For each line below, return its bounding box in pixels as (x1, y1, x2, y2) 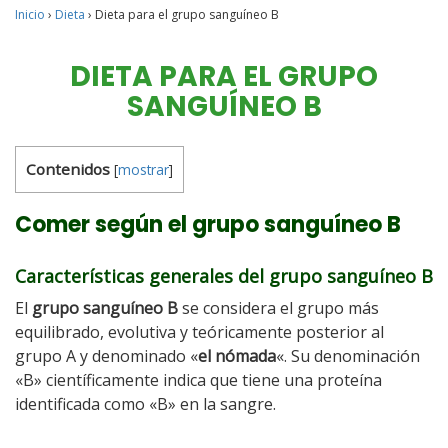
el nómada (198, 345, 276, 367)
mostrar (118, 160, 169, 179)
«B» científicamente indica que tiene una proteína (15, 369, 382, 391)
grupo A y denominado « (15, 345, 198, 367)
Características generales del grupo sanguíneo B (15, 264, 433, 288)
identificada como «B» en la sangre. (15, 393, 276, 415)
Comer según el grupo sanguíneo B (15, 209, 401, 240)
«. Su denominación (276, 345, 420, 367)
